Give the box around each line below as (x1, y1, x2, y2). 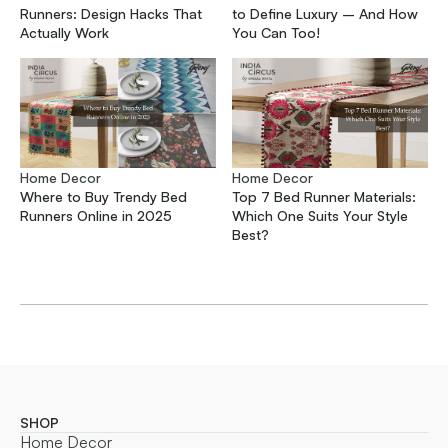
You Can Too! (232, 23, 320, 41)
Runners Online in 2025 (20, 206, 172, 224)
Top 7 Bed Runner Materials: (232, 187, 416, 205)
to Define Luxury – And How (232, 4, 418, 22)
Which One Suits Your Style (232, 206, 408, 224)
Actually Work (20, 23, 109, 41)
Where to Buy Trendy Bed (20, 187, 187, 205)
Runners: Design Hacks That (20, 4, 202, 22)
